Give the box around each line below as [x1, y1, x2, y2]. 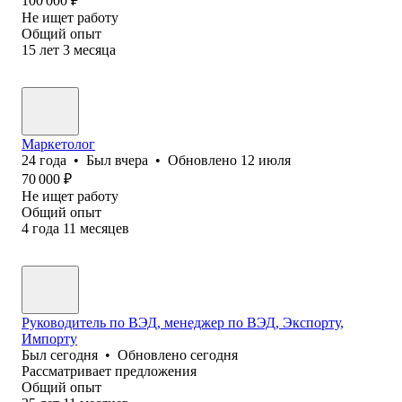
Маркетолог [22, 135, 95, 152]
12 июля [240, 152, 291, 168]
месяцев [80, 220, 129, 236]
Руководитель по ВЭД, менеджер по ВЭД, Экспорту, [22, 314, 344, 330]
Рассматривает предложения [22, 363, 197, 379]
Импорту [22, 330, 77, 346]
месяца [74, 41, 116, 57]
